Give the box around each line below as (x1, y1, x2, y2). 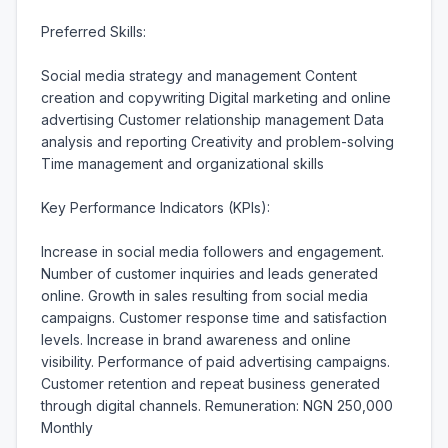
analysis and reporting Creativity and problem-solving (41, 133, 394, 150)
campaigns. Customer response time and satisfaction (41, 309, 387, 326)
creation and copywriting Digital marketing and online (41, 89, 391, 106)
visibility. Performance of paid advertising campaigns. (41, 353, 390, 370)
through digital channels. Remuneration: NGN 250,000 (41, 397, 393, 414)
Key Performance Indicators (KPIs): (41, 199, 270, 216)
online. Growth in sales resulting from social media (41, 287, 368, 304)
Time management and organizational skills (41, 155, 324, 172)
